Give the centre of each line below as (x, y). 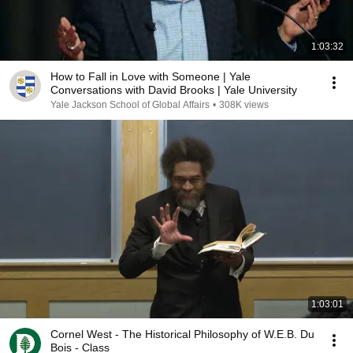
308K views (244, 105)
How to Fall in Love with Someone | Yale (150, 76)
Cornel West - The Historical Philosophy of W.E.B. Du (182, 334)
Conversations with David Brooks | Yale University (174, 90)
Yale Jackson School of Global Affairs (130, 105)
